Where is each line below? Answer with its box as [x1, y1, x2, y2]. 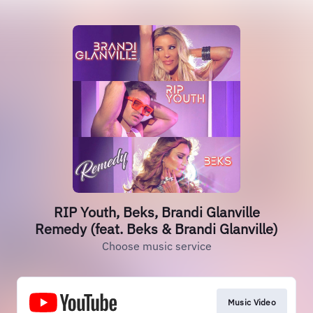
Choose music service [101, 239, 212, 253]
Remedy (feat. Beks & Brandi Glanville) [35, 219, 278, 238]
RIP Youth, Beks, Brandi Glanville [53, 203, 260, 221]
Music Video [227, 297, 276, 307]
